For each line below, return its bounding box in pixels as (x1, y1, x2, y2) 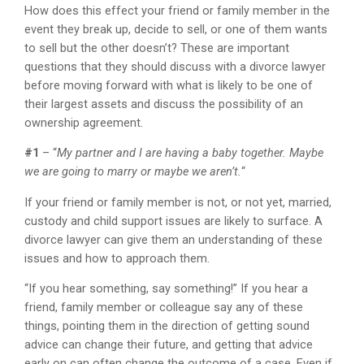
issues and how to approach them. (24, 251, 210, 266)
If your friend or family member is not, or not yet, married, (24, 195, 332, 210)
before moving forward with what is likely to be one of (24, 78, 314, 93)
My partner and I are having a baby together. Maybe (57, 146, 324, 161)
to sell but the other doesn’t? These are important (24, 41, 290, 55)
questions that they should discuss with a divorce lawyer (24, 59, 327, 74)
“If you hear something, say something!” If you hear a (24, 282, 309, 297)
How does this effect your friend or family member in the (24, 3, 331, 18)
